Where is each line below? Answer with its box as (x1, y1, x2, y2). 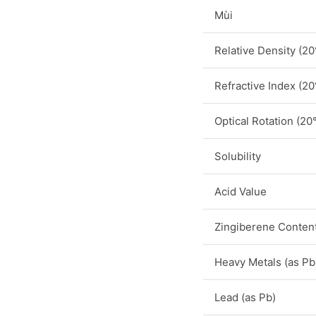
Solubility (214, 150, 261, 163)
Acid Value (214, 185, 267, 198)
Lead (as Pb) (214, 291, 276, 304)
